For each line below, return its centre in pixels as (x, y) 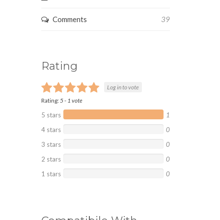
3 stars (51, 144)
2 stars (51, 159)
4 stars (51, 130)
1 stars (51, 174)
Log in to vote (123, 87)
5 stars (51, 115)
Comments (69, 19)
